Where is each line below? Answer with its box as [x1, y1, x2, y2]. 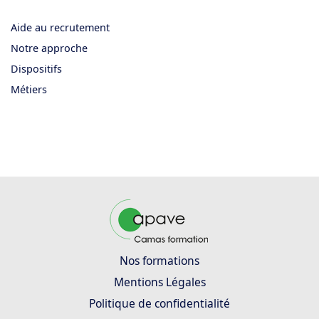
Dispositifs [11, 61, 62, 75]
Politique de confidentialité [89, 295, 230, 311]
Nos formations [120, 252, 199, 268]
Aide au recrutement [11, 20, 110, 34]
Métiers [11, 82, 47, 96]
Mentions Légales [113, 273, 206, 290]
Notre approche [11, 41, 88, 55]
